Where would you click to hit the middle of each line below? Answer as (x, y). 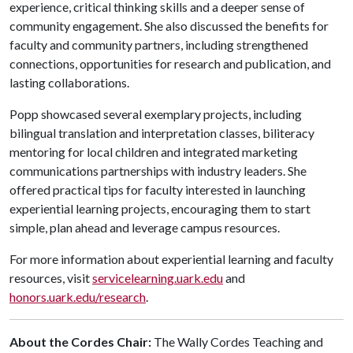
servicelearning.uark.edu (158, 277)
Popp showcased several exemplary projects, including (156, 113)
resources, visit (51, 277)
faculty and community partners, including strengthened (159, 44)
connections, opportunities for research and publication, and (170, 63)
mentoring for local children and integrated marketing (154, 151)
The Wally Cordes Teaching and (238, 341)
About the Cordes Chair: (82, 341)
